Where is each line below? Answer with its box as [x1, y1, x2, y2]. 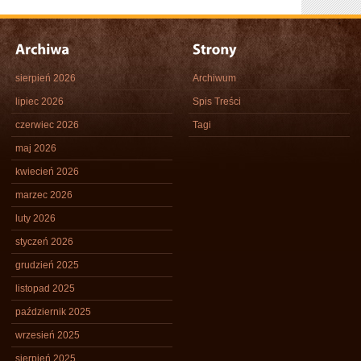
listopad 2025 [15, 283, 75, 294]
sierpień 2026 [15, 73, 76, 84]
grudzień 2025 [15, 259, 79, 271]
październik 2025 [15, 306, 91, 317]
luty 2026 [15, 213, 56, 224]
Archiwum [193, 73, 236, 84]
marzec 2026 [15, 189, 73, 201]
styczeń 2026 [15, 236, 73, 247]
